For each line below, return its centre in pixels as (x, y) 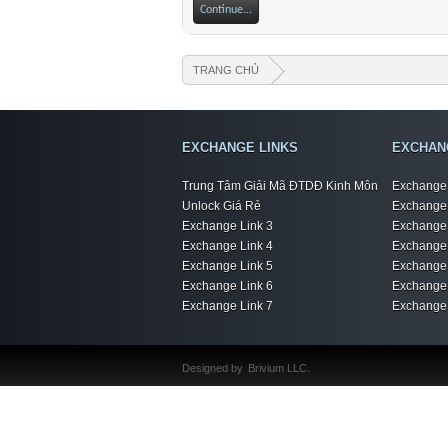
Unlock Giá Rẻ (221, 206)
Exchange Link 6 (227, 286)
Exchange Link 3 (227, 226)
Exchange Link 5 (227, 266)
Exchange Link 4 (227, 246)
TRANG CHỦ (226, 70)
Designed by (212, 368)
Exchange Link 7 (227, 306)
